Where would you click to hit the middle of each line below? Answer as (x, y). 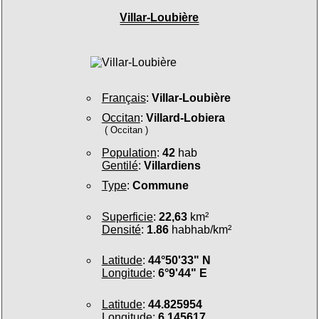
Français (124, 98)
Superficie (127, 216)
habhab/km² (200, 229)
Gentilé (120, 166)
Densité (121, 229)
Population (129, 153)
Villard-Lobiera (185, 117)
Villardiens (172, 166)
